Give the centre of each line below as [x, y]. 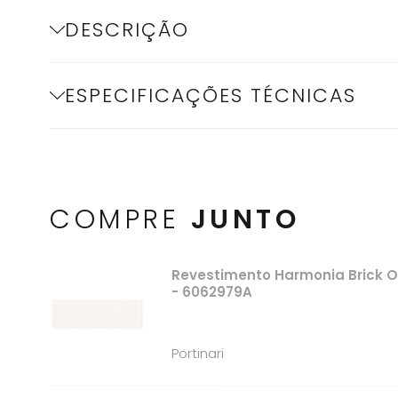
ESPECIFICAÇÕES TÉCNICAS [211, 96]
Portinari [198, 353]
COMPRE [120, 219]
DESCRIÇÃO [127, 30]
